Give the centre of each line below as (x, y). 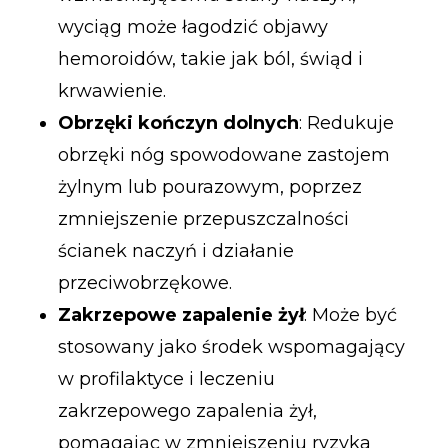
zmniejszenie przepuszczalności (203, 219)
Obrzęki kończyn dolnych (178, 123)
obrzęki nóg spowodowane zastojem (223, 155)
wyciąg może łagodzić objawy (192, 27)
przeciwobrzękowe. (144, 283)
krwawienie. (111, 91)
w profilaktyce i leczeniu (166, 379)
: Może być (350, 315)
